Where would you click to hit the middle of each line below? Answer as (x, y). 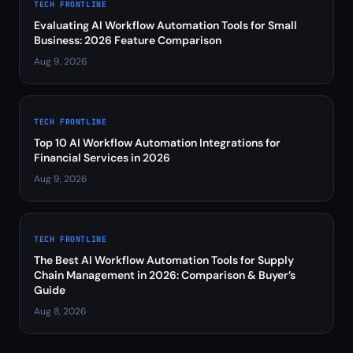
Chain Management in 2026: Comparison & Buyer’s (165, 275)
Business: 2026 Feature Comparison (128, 40)
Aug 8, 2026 (60, 311)
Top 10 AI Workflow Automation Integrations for (157, 143)
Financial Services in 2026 (102, 158)
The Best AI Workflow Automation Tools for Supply (164, 260)
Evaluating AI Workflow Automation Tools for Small (165, 25)
